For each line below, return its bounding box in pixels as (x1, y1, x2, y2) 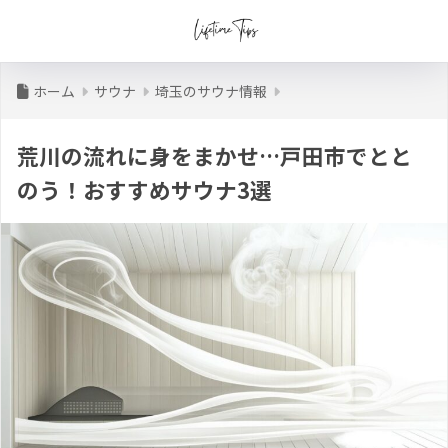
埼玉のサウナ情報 (155, 81, 267, 101)
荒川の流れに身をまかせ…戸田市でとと (17, 140, 412, 171)
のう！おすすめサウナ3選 (17, 174, 272, 205)
